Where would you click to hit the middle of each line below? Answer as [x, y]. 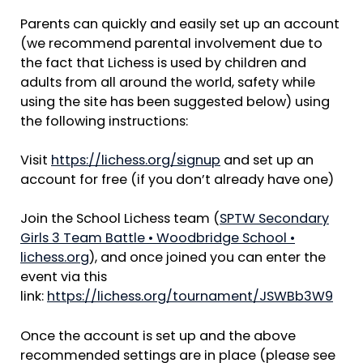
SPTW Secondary [274, 220]
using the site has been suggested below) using [175, 102]
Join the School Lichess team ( [120, 220]
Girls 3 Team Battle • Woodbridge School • [158, 239]
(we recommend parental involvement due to [171, 44]
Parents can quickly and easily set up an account [180, 25]
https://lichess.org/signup [136, 162]
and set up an [267, 162]
